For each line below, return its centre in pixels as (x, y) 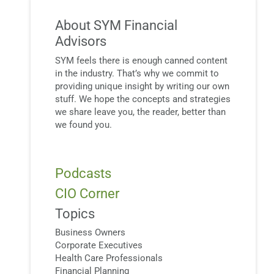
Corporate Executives (99, 246)
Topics (75, 214)
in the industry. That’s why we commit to (137, 73)
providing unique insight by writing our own (142, 86)
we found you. (83, 124)
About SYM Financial (116, 26)
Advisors (81, 42)
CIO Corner (87, 193)
